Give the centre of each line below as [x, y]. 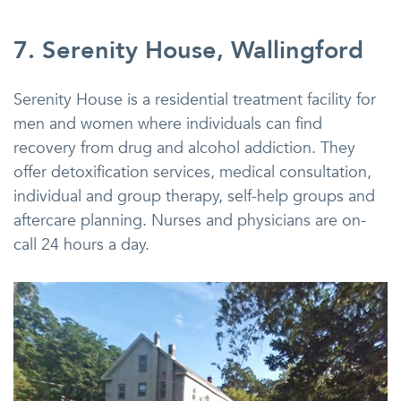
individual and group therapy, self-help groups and [194, 197]
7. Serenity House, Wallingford [188, 51]
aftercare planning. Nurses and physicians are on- [190, 221]
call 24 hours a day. [81, 245]
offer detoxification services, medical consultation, [192, 173]
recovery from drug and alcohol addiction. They [184, 149]
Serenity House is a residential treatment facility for [195, 100]
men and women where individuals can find [168, 124]
